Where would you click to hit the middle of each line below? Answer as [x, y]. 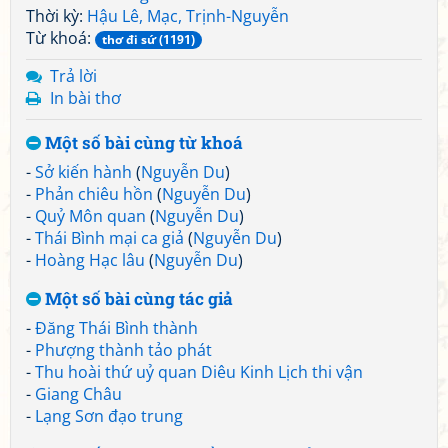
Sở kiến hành [83, 172]
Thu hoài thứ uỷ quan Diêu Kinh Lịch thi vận [199, 372]
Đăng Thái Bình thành [116, 328]
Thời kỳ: [56, 16]
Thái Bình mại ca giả [109, 238]
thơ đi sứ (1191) [148, 39]
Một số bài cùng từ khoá [142, 142]
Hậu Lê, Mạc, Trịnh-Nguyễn [188, 16]
